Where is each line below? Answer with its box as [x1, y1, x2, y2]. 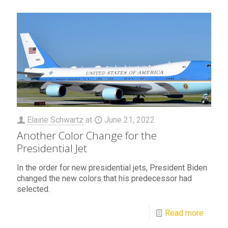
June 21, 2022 [104, 115, 155, 125]
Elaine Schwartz [27, 115, 83, 125]
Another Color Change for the [17, 128, 157, 143]
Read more [165, 208, 204, 218]
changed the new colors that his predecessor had [17, 174, 192, 184]
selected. [17, 184, 50, 194]
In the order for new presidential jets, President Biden [17, 163, 207, 173]
